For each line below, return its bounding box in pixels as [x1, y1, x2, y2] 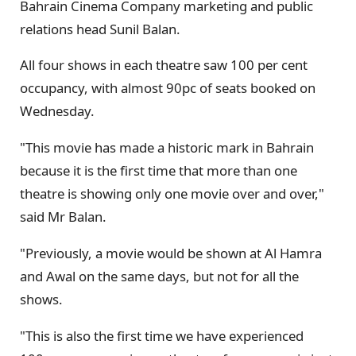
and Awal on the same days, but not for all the [20, 266, 299, 285]
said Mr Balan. [20, 207, 106, 226]
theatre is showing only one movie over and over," [20, 184, 324, 203]
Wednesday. [20, 102, 95, 121]
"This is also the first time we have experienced [20, 326, 304, 345]
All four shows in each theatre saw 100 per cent [20, 56, 308, 75]
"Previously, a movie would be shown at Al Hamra [20, 243, 322, 262]
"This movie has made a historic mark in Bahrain [20, 138, 314, 157]
